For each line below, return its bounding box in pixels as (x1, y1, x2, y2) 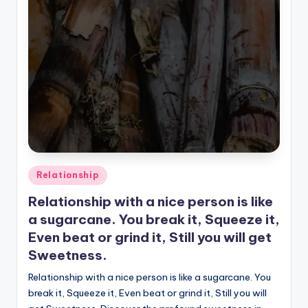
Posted (27, 167, 59, 179)
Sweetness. (28, 246, 107, 263)
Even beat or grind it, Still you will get (28, 228, 272, 245)
